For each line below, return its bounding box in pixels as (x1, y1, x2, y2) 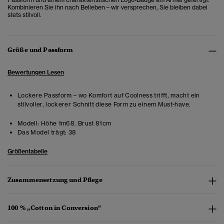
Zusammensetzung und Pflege (7, 175, 102, 184)
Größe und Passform (7, 45, 73, 54)
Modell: (17, 119, 39, 127)
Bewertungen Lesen (7, 68, 64, 76)
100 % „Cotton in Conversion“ (7, 203, 101, 212)
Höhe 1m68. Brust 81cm (39, 119, 111, 127)
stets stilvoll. (7, 11, 41, 19)
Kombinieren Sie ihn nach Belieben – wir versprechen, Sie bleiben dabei (7, 3, 207, 11)
